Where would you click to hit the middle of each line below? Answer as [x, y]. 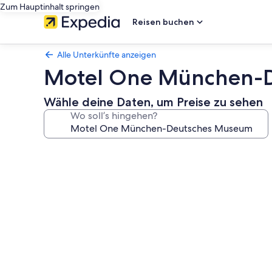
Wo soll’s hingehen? [114, 116]
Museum [73, 257]
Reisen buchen [163, 22]
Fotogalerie [83, 151]
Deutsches [79, 240]
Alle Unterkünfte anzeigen [107, 55]
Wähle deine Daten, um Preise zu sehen [153, 102]
